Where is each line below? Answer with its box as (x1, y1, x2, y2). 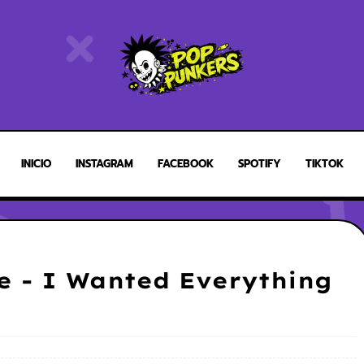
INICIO (20, 156, 51, 171)
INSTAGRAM (75, 156, 133, 171)
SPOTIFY (237, 156, 281, 171)
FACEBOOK (157, 156, 214, 171)
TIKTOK (305, 156, 344, 171)
